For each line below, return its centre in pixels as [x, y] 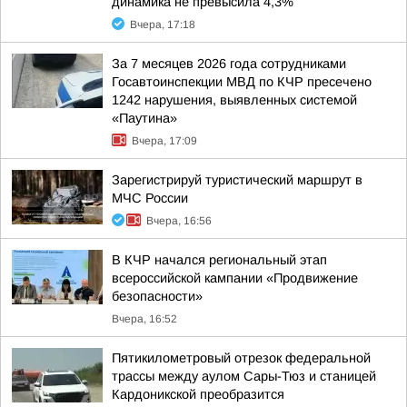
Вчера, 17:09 [164, 141]
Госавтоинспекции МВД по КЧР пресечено [242, 82]
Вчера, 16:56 [179, 221]
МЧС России [150, 198]
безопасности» [157, 296]
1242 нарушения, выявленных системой [234, 100]
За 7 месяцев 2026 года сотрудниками [229, 64]
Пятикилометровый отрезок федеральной [241, 358]
